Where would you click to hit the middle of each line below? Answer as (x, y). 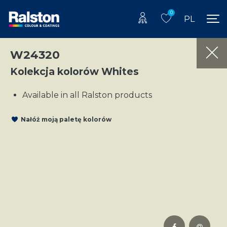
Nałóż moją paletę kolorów (66, 120)
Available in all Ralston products (87, 95)
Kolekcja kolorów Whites (74, 71)
